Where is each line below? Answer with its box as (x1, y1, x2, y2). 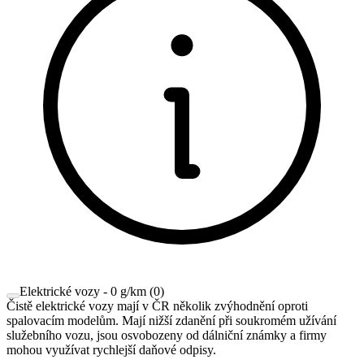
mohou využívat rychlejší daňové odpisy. (6, 343, 216, 357)
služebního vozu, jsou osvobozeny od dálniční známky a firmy (6, 328, 327, 343)
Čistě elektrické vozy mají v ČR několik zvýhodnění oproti (6, 299, 308, 314)
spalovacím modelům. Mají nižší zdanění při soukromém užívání (6, 314, 336, 328)
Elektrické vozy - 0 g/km (19, 284, 146, 299)
